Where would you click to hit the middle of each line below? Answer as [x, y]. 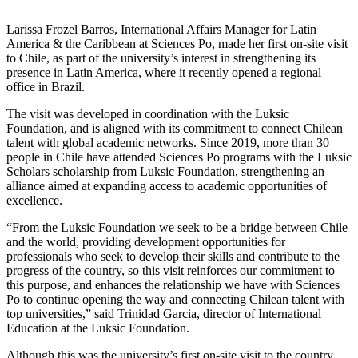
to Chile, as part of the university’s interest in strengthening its [161, 58]
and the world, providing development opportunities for [146, 242]
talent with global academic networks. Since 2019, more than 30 [168, 143]
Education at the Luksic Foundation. [98, 328]
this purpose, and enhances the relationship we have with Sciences [173, 285]
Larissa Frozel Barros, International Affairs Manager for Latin [161, 30]
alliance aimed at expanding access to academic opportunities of [167, 186]
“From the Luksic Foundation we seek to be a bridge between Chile [177, 228]
